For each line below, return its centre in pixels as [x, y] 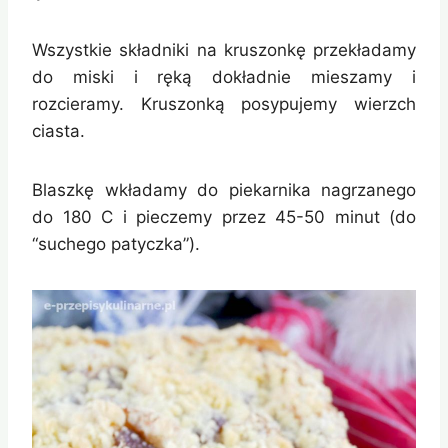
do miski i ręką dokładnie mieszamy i [224, 77]
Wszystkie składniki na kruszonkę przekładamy [224, 50]
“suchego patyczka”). [116, 244]
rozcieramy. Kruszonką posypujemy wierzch [224, 104]
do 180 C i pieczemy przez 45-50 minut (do [224, 217]
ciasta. [58, 131]
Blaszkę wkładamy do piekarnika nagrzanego [224, 190]
